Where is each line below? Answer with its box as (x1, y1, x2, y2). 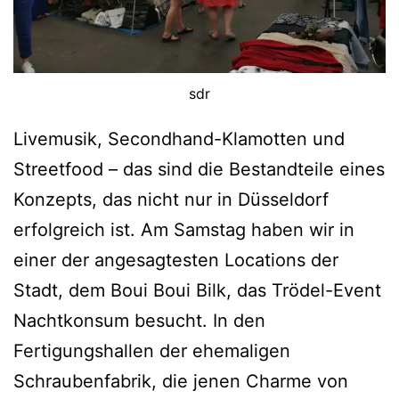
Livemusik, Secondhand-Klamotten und (13, 127, 345, 150)
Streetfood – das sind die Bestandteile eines (13, 158, 385, 180)
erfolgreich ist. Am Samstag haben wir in (13, 218, 354, 240)
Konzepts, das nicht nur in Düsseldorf (13, 188, 329, 210)
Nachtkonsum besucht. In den (13, 309, 265, 331)
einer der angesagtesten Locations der (13, 248, 338, 271)
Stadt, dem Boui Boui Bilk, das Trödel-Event (13, 279, 381, 301)
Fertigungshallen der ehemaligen (13, 339, 290, 362)
